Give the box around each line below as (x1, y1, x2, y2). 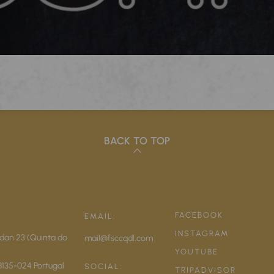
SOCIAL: (84, 261, 123, 271)
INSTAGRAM (174, 228, 229, 238)
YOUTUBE (174, 246, 218, 256)
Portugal (31, 259, 64, 271)
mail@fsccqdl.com (84, 232, 154, 243)
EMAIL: (84, 211, 116, 221)
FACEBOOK (174, 210, 223, 220)
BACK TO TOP (104, 135, 170, 147)
